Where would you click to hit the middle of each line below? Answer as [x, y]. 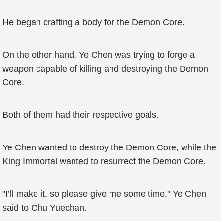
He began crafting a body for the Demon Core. [93, 22]
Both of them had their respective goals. [81, 115]
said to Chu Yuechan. [45, 208]
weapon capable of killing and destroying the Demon [105, 69]
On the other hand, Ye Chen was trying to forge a [99, 55]
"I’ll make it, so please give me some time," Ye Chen [104, 194]
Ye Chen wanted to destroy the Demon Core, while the [109, 147]
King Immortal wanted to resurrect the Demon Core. [104, 161]
